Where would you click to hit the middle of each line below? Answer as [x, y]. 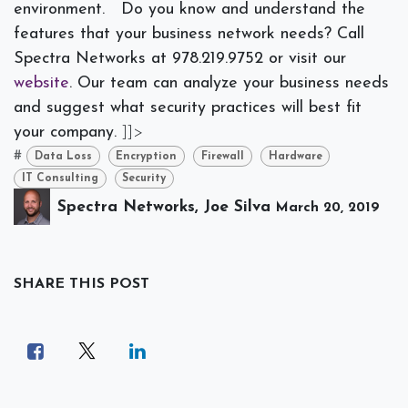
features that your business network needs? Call [189, 34]
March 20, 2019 [328, 208]
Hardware [295, 156]
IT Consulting [60, 178]
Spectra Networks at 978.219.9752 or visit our [180, 58]
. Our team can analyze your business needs [229, 83]
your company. [68, 132]
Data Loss [63, 156]
